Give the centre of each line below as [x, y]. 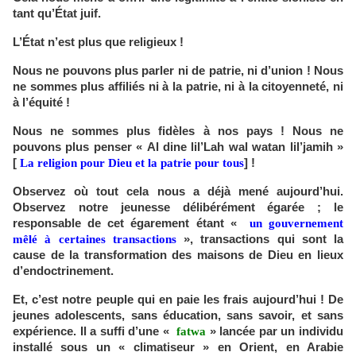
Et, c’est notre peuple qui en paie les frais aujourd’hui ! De [178, 300]
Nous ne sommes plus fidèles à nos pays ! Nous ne [178, 132]
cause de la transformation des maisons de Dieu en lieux [178, 255]
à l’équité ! [41, 103]
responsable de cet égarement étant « [128, 224]
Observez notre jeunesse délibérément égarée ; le [178, 208]
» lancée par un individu [275, 332]
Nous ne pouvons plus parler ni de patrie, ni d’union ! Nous [178, 71]
